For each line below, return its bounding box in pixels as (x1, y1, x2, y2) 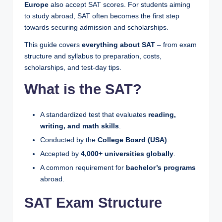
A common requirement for (40, 164, 126, 172)
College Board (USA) (98, 136, 167, 144)
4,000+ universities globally (81, 150, 173, 158)
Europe (24, 1, 49, 8)
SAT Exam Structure (24, 195, 162, 211)
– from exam (155, 41, 197, 49)
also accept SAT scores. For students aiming (49, 1, 190, 8)
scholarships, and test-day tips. (24, 64, 121, 71)
